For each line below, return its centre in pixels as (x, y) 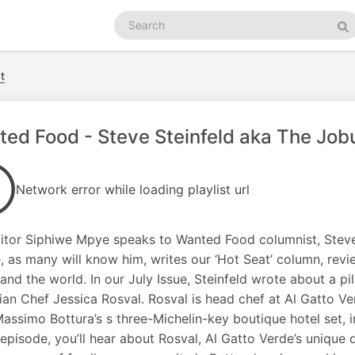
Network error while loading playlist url (133, 189)
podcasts (137, 34)
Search (132, 18)
